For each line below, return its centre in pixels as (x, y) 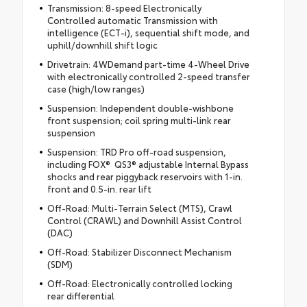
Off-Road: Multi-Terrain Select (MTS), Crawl (139, 207)
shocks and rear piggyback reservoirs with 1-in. (145, 176)
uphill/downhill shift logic (102, 44)
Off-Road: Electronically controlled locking (139, 283)
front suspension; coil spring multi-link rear (139, 120)
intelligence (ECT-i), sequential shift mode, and (148, 32)
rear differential (81, 295)
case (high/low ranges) (96, 88)
